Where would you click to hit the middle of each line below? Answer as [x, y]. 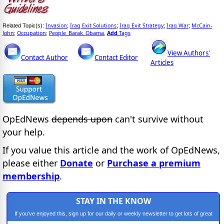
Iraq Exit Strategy [141, 25]
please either [31, 163]
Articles [162, 62]
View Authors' [189, 53]
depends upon [82, 119]
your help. [24, 132]
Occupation [31, 33]
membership [31, 176]
